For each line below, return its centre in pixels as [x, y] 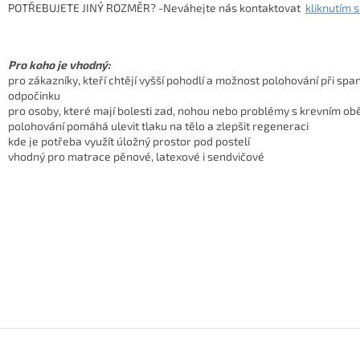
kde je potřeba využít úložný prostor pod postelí [129, 141]
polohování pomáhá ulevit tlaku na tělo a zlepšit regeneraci [158, 125]
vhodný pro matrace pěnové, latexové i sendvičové [136, 156]
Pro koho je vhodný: [59, 64]
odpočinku [34, 95]
